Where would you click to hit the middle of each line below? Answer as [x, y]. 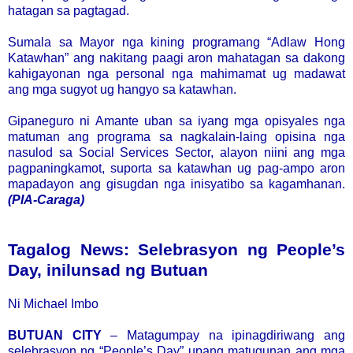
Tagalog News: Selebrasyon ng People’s [176, 249]
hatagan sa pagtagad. [69, 10]
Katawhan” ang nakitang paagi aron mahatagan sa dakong [176, 58]
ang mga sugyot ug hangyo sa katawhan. [122, 89]
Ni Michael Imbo [53, 303]
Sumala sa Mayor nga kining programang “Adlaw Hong [176, 42]
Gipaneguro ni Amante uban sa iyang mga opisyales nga [176, 121]
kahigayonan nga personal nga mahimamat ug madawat [176, 73]
